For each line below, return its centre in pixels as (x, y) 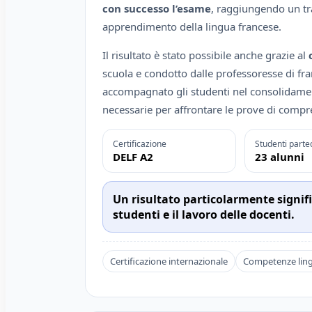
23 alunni (279, 157)
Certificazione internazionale (169, 262)
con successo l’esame (157, 9)
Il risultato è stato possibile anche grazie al (205, 55)
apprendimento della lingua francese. (192, 27)
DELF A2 (133, 157)
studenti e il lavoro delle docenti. (204, 215)
